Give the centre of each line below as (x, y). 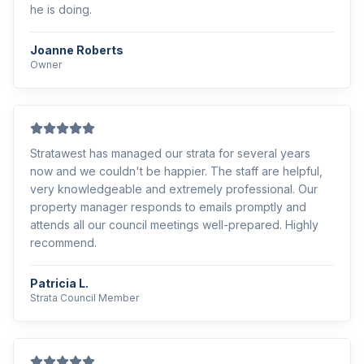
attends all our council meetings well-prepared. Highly (174, 225)
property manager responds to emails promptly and (168, 207)
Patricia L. (59, 283)
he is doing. (61, 9)
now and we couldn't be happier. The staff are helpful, (176, 171)
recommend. (63, 243)
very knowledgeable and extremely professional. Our (174, 189)
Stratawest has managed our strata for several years (170, 153)
